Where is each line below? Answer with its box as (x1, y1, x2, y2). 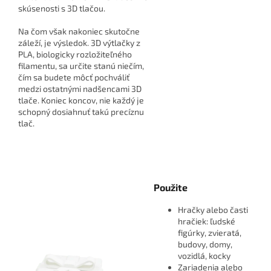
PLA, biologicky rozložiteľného (18, 49, 132, 60)
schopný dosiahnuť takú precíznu (18, 106, 144, 117)
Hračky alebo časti (178, 204, 248, 215)
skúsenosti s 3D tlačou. (18, 3, 105, 14)
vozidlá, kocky (178, 250, 230, 261)
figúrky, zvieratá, (178, 227, 241, 238)
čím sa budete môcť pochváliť (18, 72, 129, 83)
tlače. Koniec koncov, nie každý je (18, 95, 144, 106)
